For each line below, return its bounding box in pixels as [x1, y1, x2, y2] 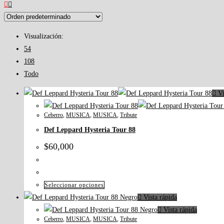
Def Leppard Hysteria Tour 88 [44, 126, 135, 134]
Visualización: [24, 32, 63, 40]
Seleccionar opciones [44, 181, 104, 189]
